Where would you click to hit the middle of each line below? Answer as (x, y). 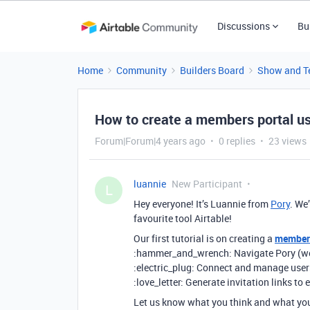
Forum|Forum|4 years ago (150, 141)
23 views (288, 141)
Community (142, 70)
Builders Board (212, 70)
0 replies (237, 141)
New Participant (207, 184)
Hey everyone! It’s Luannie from (202, 204)
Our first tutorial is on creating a (204, 238)
